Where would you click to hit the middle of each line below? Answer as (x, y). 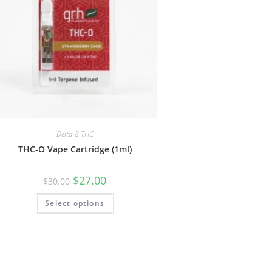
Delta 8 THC (75, 134)
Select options (75, 203)
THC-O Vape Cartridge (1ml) (75, 149)
